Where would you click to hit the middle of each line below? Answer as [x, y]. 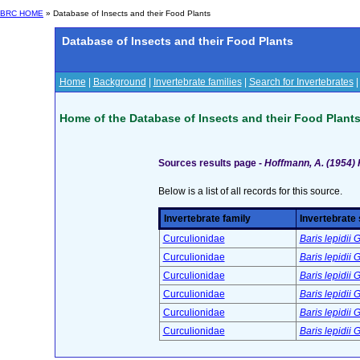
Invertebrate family [207, 219]
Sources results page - [211, 164]
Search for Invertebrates [301, 82]
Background [119, 82]
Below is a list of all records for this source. [250, 192]
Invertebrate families [197, 82]
